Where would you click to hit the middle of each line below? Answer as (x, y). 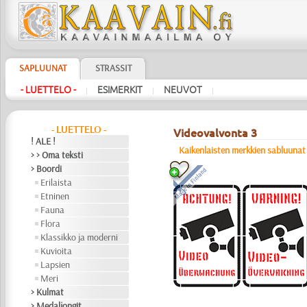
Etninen (55, 196)
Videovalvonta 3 (215, 133)
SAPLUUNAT (42, 68)
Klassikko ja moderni (79, 237)
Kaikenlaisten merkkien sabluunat (242, 150)
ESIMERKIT (120, 90)
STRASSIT (113, 68)
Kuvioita (57, 251)
